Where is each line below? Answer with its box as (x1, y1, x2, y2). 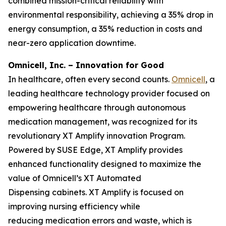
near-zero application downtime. (8, 38, 136, 48)
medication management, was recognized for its (8, 117, 197, 127)
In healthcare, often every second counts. (8, 74, 172, 84)
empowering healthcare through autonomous (8, 102, 186, 112)
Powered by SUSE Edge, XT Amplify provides (8, 145, 183, 155)
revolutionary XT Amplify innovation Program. (8, 131, 185, 141)
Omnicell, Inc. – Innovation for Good (8, 60, 164, 70)
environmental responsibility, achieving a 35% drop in (8, 10, 213, 20)
